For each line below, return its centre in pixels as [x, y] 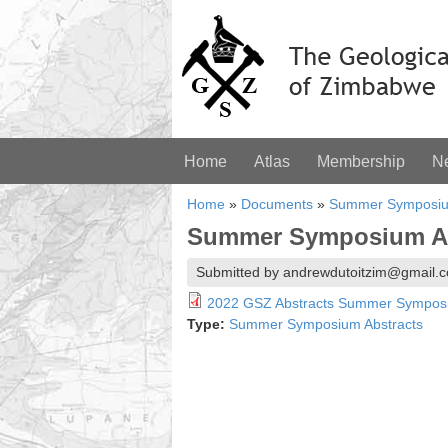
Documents [277, 204]
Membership [361, 161]
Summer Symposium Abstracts [326, 324]
